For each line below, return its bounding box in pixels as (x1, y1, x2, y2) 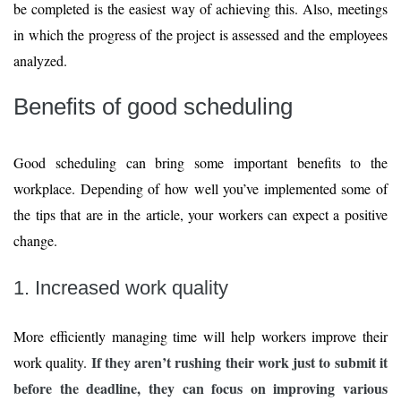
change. (13, 230, 57, 250)
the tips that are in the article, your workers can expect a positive (13, 204, 388, 224)
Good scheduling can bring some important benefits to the (13, 152, 388, 172)
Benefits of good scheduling (13, 92, 293, 120)
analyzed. (13, 50, 67, 70)
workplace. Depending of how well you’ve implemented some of (13, 178, 388, 198)
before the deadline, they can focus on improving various (13, 377, 388, 398)
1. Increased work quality (13, 276, 228, 299)
